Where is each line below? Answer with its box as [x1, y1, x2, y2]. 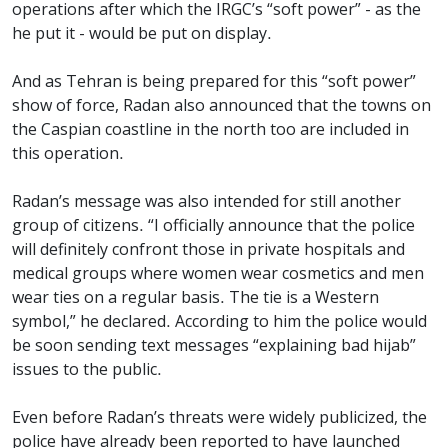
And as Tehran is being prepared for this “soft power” [12, 72, 416, 93]
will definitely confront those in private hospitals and [12, 240, 405, 261]
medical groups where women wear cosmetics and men [12, 264, 424, 285]
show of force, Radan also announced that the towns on [12, 96, 431, 117]
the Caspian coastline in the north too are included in [12, 120, 409, 141]
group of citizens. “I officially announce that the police [12, 216, 415, 237]
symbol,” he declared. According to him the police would [12, 312, 427, 333]
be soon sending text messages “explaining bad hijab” [12, 336, 416, 357]
